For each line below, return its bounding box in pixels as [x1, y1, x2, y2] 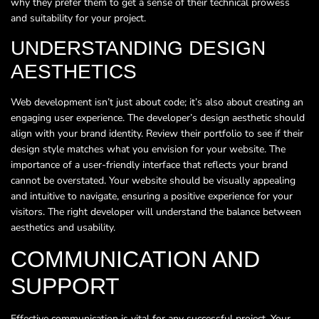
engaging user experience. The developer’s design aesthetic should [11, 110, 305, 125]
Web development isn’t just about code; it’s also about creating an [11, 95, 303, 109]
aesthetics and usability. [11, 220, 115, 234]
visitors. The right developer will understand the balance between [11, 204, 301, 219]
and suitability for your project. [11, 11, 146, 25]
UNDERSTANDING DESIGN [11, 36, 266, 59]
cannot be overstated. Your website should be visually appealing [11, 173, 296, 187]
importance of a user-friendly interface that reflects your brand [11, 157, 288, 172]
